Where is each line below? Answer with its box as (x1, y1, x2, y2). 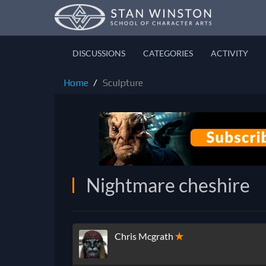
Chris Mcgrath (115, 230, 173, 242)
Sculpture (103, 77, 143, 88)
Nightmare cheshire (86, 173, 250, 197)
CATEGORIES (143, 48, 193, 58)
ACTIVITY (211, 48, 248, 58)
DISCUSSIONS (72, 48, 125, 58)
